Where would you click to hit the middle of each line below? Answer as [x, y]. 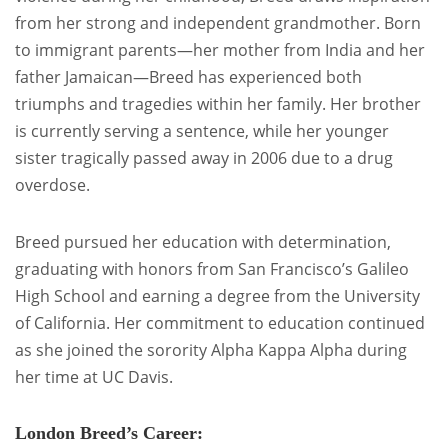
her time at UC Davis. [94, 377]
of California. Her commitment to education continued [220, 323]
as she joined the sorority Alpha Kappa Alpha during [211, 350]
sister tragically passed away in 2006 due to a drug [204, 158]
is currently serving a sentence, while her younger [202, 131]
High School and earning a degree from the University [217, 296]
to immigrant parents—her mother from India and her [220, 50]
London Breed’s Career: [109, 433]
